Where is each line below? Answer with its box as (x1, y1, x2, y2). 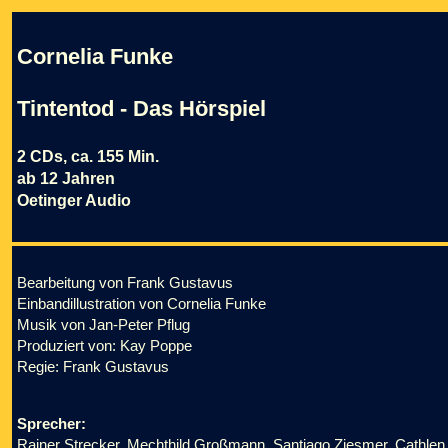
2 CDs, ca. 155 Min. (17, 148, 159, 165)
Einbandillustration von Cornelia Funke (17, 295, 266, 312)
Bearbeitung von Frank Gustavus (17, 274, 233, 291)
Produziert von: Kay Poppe (17, 337, 192, 354)
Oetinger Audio (17, 192, 131, 209)
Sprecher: (17, 415, 86, 432)
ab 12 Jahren (17, 170, 115, 187)
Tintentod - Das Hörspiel (17, 96, 266, 121)
